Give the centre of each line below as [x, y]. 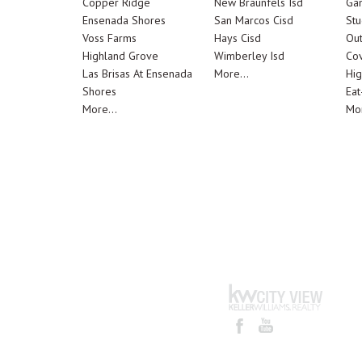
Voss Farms [109, 38]
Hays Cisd [237, 38]
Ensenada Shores [124, 20]
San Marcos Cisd [253, 20]
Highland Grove [120, 56]
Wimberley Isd [249, 56]
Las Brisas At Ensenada [137, 74]
